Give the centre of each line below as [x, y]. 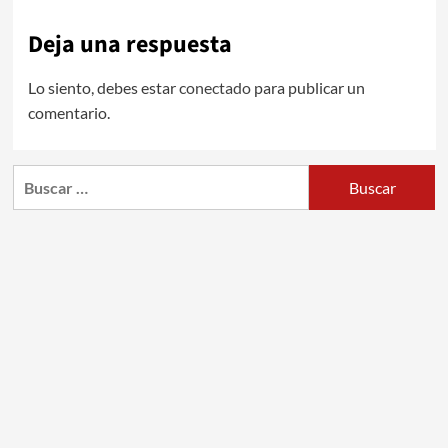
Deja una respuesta [129, 45]
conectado [214, 88]
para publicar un [307, 88]
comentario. [68, 113]
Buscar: [38, 177]
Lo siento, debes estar [103, 88]
